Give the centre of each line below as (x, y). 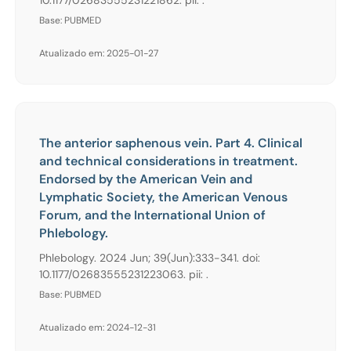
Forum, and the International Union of (152, 215)
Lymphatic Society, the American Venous (163, 197)
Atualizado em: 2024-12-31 (98, 327)
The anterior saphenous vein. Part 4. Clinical (171, 143)
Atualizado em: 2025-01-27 (99, 53)
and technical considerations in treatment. (168, 161)
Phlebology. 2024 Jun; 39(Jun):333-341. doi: (150, 257)
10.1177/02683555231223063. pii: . (124, 274)
